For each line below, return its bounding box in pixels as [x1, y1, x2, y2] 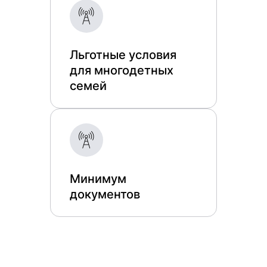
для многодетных [70, 63, 173, 77]
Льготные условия [70, 48, 176, 62]
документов [70, 187, 140, 201]
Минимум [70, 172, 126, 186]
